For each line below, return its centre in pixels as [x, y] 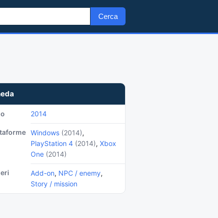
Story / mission [54, 184]
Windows [45, 133]
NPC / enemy [80, 173]
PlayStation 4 [52, 143]
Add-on [43, 173]
